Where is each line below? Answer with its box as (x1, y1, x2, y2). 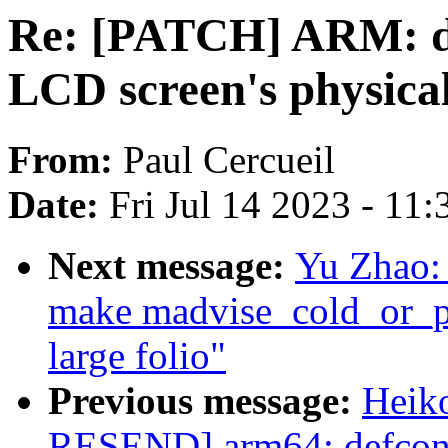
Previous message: (48, 379, 362, 423)
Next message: (48, 244, 295, 288)
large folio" (48, 334, 226, 378)
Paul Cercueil (123, 138, 335, 182)
